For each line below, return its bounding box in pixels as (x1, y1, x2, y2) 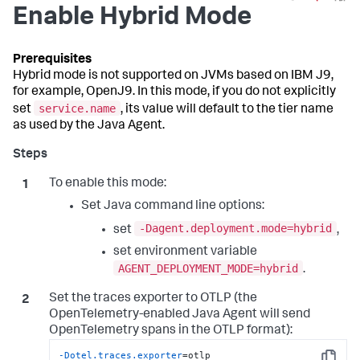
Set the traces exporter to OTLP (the (48, 292, 257, 305)
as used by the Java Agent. (13, 119, 165, 133)
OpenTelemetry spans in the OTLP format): (48, 324, 292, 337)
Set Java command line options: (80, 199, 264, 213)
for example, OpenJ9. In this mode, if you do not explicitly (13, 86, 336, 99)
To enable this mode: (48, 177, 166, 190)
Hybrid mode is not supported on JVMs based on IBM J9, (13, 70, 333, 83)
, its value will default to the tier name (121, 103, 333, 117)
